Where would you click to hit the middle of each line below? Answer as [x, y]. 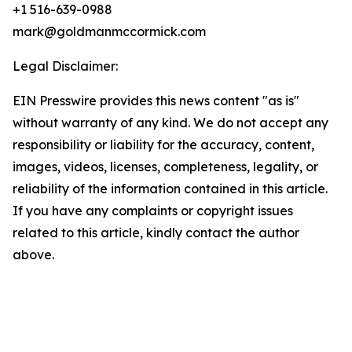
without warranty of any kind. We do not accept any [170, 123]
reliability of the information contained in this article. [170, 189]
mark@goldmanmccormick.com [109, 31]
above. [33, 255]
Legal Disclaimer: [65, 66]
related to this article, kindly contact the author [156, 233]
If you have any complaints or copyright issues [153, 211]
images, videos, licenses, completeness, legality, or [165, 167]
